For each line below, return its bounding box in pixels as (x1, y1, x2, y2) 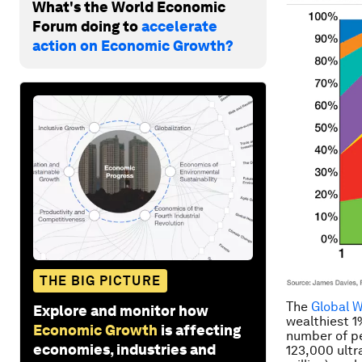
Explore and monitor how (33, 301, 208, 319)
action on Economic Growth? (32, 36, 234, 54)
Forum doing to (32, 17, 141, 35)
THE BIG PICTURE (40, 272, 161, 288)
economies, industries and (33, 340, 216, 358)
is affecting (161, 321, 241, 339)
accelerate (141, 17, 217, 35)
